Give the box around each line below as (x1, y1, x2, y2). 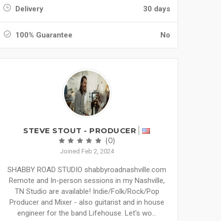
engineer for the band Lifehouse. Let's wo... (17, 209, 156, 218)
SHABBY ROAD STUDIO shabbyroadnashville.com (7, 165, 166, 174)
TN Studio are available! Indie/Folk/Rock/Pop (14, 187, 159, 196)
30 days (143, 4, 170, 13)
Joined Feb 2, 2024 (60, 147, 114, 155)
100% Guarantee (13, 31, 73, 39)
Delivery (13, 4, 43, 13)
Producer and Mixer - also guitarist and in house (9, 198, 164, 207)
